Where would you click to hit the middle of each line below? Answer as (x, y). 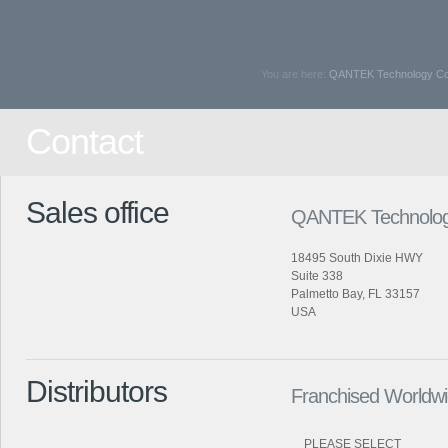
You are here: (295, 74)
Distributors (96, 391)
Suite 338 (317, 276)
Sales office (97, 212)
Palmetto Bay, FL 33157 (355, 294)
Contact (84, 141)
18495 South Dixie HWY (357, 258)
